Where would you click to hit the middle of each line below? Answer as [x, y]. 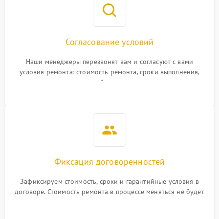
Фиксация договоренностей [109, 162]
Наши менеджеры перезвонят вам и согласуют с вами [109, 62]
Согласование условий [109, 42]
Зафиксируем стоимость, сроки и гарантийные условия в [109, 181]
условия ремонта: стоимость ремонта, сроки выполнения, [109, 72]
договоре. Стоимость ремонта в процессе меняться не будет [109, 192]
